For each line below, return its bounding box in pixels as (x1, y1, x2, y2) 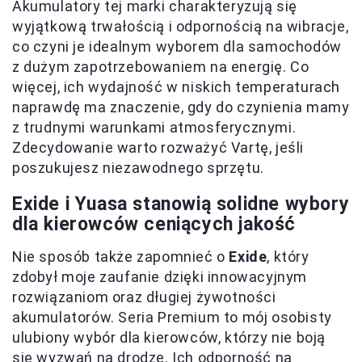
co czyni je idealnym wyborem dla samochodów (12, 38, 342, 55)
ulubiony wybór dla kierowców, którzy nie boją (12, 329, 326, 346)
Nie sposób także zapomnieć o (12, 248, 229, 265)
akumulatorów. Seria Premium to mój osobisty (12, 309, 332, 326)
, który (267, 248, 309, 265)
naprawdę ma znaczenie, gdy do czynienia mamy (12, 99, 350, 116)
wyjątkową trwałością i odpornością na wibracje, (12, 18, 349, 35)
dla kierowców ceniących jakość (12, 213, 297, 235)
